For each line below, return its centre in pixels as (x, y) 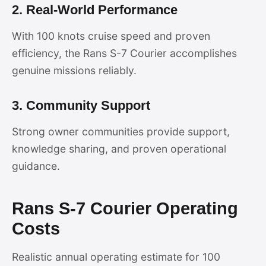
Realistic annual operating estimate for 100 (116, 257)
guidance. (36, 166)
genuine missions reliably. (74, 70)
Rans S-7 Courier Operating (125, 208)
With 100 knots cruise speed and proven (111, 36)
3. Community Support (81, 105)
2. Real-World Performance (95, 10)
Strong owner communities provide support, (121, 132)
